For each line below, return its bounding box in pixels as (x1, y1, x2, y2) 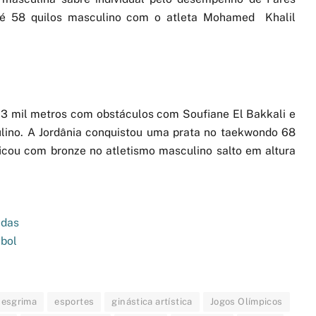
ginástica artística (111, 296, 193, 307)
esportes (54, 296, 95, 307)
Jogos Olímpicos (209, 296, 283, 307)
